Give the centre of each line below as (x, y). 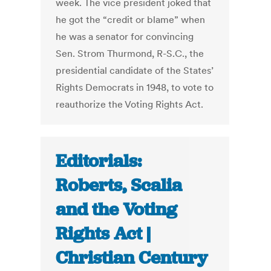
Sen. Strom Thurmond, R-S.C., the (130, 54)
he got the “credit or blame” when (131, 20)
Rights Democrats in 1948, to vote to (135, 87)
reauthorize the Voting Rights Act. (130, 104)
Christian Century (132, 258)
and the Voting (117, 210)
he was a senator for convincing (125, 37)
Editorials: (99, 161)
